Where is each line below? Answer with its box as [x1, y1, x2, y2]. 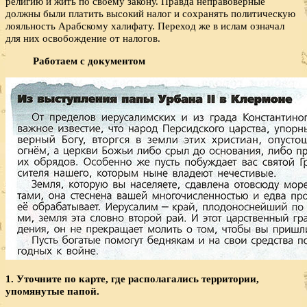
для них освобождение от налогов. [5, 32, 160, 44]
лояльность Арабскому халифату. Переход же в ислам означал [5, 19, 284, 32]
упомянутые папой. [5, 285, 99, 297]
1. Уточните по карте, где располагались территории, [5, 273, 259, 285]
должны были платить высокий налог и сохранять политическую [5, 7, 295, 19]
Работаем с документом [33, 54, 145, 66]
